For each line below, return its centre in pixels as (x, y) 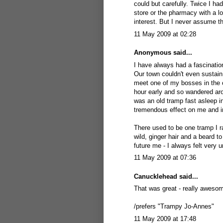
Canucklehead (156, 176)
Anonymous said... (163, 53)
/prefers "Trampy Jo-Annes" (174, 206)
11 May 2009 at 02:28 (165, 34)
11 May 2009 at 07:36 (165, 158)
